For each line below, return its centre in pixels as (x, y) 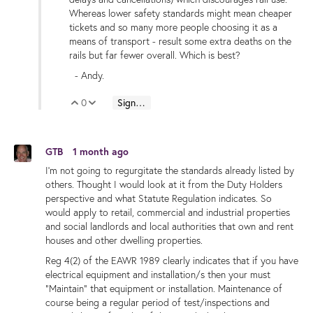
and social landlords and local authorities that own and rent (169, 226)
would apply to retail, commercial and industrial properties (168, 212)
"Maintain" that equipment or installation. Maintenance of (164, 289)
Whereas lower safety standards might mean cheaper (181, 14)
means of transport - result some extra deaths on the (180, 42)
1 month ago (101, 152)
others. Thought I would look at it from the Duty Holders (164, 184)
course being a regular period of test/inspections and (158, 303)
